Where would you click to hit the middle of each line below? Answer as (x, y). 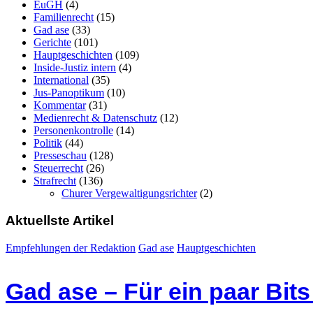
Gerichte (52, 43)
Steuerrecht (58, 168)
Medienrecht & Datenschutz (95, 118)
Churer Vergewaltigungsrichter (129, 194)
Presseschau (60, 156)
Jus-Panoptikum (69, 93)
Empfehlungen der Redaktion (71, 247)
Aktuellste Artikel (60, 220)
